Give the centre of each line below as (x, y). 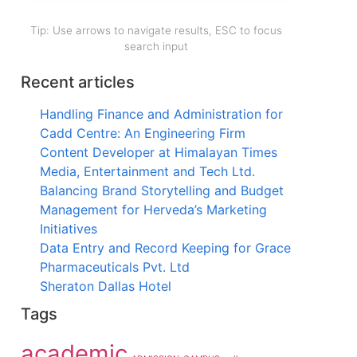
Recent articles (78, 82)
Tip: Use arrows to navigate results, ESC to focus (156, 30)
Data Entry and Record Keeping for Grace (165, 247)
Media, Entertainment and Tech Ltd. (147, 171)
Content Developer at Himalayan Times (159, 152)
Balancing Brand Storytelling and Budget (162, 190)
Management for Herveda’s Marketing (153, 209)
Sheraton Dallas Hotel (106, 286)
